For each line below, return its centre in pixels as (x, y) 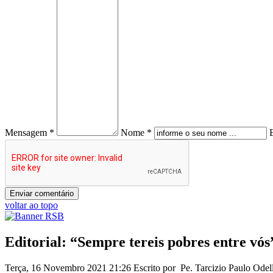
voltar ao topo (31, 205)
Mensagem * (30, 133)
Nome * (136, 133)
